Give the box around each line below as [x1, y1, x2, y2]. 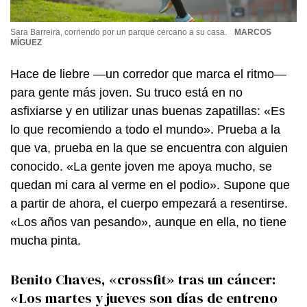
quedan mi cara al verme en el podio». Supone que [10, 177, 290, 192]
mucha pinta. [10, 233, 81, 247]
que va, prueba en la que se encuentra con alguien [10, 140, 288, 155]
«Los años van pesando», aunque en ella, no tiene [10, 214, 286, 229]
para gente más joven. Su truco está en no [10, 85, 243, 99]
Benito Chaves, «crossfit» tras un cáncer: [10, 269, 275, 289]
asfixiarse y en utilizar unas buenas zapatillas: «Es [10, 103, 285, 118]
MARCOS [234, 27, 271, 37]
